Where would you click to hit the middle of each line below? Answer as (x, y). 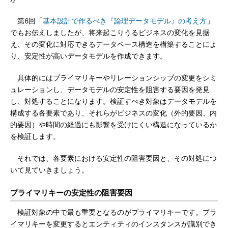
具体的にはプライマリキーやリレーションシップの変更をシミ (113, 78)
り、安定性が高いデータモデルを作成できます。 (89, 56)
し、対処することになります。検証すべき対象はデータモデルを (113, 101)
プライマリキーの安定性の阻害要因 (71, 193)
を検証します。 (35, 136)
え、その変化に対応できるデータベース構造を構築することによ (113, 44)
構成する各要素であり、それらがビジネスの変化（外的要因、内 (113, 113)
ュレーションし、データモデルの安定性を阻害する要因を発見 (110, 90)
